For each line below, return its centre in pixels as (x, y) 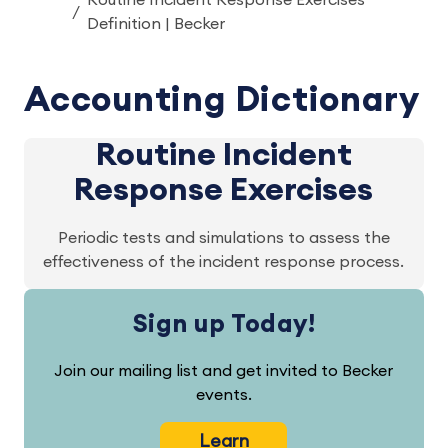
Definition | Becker (156, 24)
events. (223, 395)
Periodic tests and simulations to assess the (223, 238)
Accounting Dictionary (222, 100)
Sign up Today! (224, 324)
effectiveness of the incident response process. (224, 262)
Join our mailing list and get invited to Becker (224, 371)
